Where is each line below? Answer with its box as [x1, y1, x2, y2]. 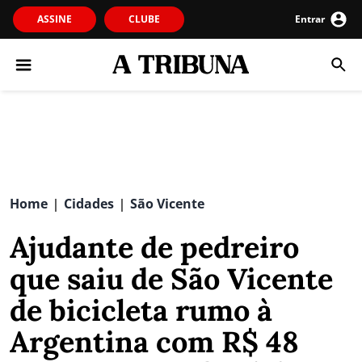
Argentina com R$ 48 [10, 323, 299, 360]
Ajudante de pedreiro [10, 229, 299, 266]
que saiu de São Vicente [10, 260, 333, 297]
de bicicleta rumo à [10, 292, 272, 329]
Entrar [295, 12, 325, 26]
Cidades [64, 195, 114, 213]
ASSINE [37, 12, 72, 26]
